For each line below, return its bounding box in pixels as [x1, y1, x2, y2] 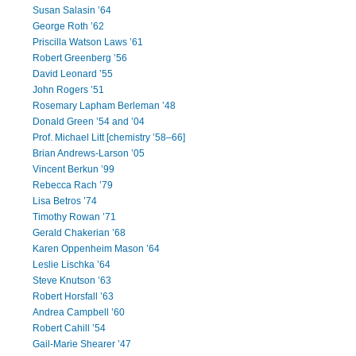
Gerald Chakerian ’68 [33, 227, 126, 238]
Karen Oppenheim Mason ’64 [33, 243, 161, 254]
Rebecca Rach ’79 [33, 180, 114, 191]
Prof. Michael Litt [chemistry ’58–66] [33, 132, 186, 143]
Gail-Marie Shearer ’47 [33, 339, 132, 350]
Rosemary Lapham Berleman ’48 [33, 100, 176, 111]
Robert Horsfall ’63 [33, 291, 114, 302]
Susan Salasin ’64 [33, 5, 112, 16]
